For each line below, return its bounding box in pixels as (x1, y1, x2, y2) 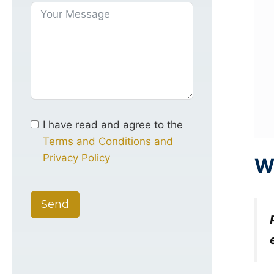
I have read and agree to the (43, 119, 183, 131)
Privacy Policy (43, 152, 110, 165)
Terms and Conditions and (43, 135, 173, 148)
